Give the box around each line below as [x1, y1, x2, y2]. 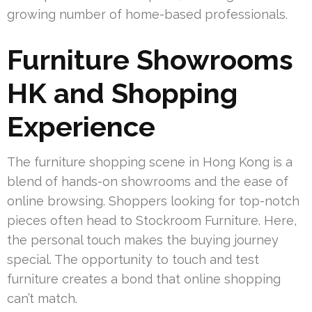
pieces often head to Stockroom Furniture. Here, [7, 213, 297, 228]
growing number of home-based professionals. [7, 7, 288, 22]
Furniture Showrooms [7, 43, 293, 77]
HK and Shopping [7, 77, 237, 110]
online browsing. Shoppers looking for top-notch [7, 194, 299, 209]
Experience [7, 110, 155, 143]
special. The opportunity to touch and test [7, 252, 259, 267]
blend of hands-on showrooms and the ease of [7, 174, 288, 189]
